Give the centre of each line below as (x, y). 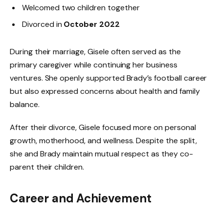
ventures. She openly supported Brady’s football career (109, 78)
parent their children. (47, 167)
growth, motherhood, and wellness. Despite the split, (103, 141)
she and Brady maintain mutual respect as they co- (101, 154)
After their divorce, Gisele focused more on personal (103, 128)
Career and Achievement (81, 198)
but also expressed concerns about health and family (105, 91)
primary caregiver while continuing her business (94, 65)
